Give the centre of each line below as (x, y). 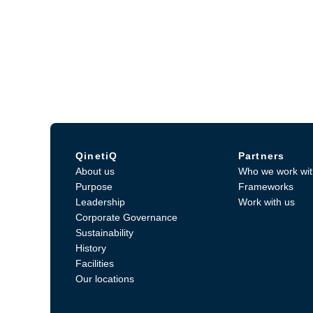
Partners (261, 156)
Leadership (100, 202)
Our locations (105, 279)
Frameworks (265, 187)
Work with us (266, 202)
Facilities (95, 263)
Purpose (94, 187)
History (91, 248)
